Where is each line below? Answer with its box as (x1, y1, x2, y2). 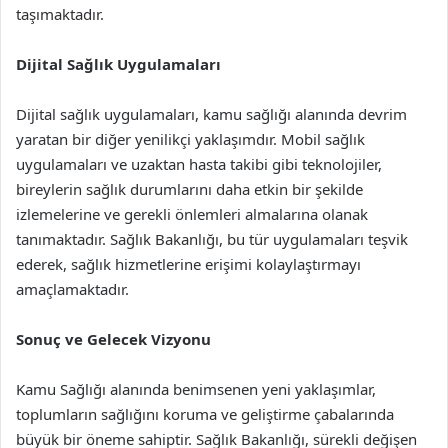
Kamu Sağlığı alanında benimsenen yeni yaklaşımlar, (16, 379, 376, 399)
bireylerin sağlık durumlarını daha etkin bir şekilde (16, 179, 363, 199)
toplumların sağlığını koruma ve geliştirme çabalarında (16, 404, 394, 424)
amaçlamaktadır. (16, 279, 129, 299)
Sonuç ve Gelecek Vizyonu (16, 329, 211, 349)
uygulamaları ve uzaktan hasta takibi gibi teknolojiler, (16, 154, 382, 174)
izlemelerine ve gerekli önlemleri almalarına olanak (16, 204, 368, 224)
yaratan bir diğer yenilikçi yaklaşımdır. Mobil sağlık (16, 129, 365, 149)
